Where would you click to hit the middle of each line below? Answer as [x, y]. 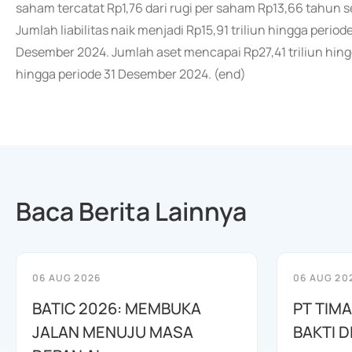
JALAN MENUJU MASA [113, 332]
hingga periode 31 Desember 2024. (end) [131, 74]
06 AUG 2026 [67, 278]
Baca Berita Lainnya [131, 211]
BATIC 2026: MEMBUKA [117, 308]
